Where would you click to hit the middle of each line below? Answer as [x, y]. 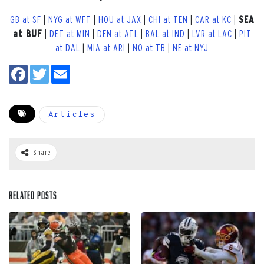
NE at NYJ [191, 48]
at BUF [27, 34]
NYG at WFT [70, 19]
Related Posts [33, 195]
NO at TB [149, 48]
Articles [72, 115]
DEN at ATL [118, 34]
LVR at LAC [212, 34]
